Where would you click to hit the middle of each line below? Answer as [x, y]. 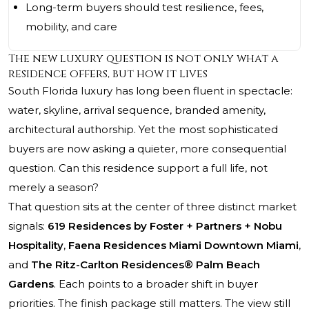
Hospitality [36, 246]
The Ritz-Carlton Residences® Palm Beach [146, 265]
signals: [28, 226]
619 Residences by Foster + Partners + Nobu [165, 226]
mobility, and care [71, 27]
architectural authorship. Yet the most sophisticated [143, 130]
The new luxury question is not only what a [143, 59]
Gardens [31, 284]
